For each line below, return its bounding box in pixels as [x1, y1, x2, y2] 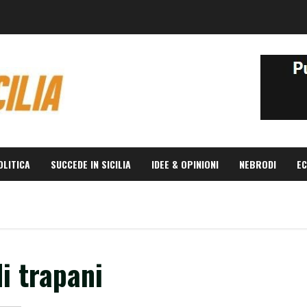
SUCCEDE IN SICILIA [51, 157, 131, 171]
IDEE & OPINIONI [151, 157, 219, 171]
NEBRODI [239, 157, 276, 171]
